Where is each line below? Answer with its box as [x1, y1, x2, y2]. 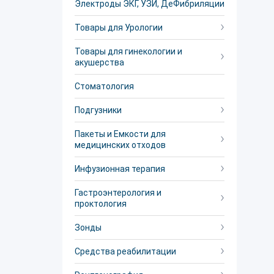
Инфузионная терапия [75, 164, 165, 174]
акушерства [75, 57, 124, 67]
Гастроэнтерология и [75, 188, 161, 198]
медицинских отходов [75, 140, 166, 150]
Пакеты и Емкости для [75, 129, 166, 139]
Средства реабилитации [75, 246, 176, 256]
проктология [75, 199, 127, 209]
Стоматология [75, 81, 134, 91]
